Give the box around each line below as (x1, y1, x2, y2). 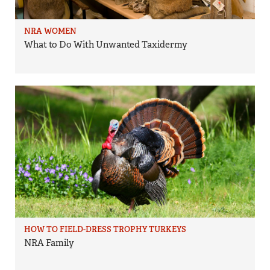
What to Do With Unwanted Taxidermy (24, 39, 187, 51)
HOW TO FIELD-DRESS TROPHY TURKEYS (24, 224, 186, 235)
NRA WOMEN (24, 26, 77, 37)
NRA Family (24, 237, 74, 250)
